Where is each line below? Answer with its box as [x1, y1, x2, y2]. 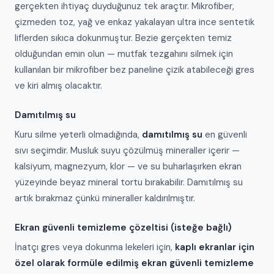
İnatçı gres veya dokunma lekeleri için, [15, 241, 175, 253]
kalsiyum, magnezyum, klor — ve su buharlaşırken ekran [15, 160, 242, 172]
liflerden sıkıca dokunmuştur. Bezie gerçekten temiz [15, 32, 232, 44]
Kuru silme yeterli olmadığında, [15, 128, 142, 141]
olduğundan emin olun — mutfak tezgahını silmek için [15, 48, 233, 60]
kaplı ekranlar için [175, 241, 254, 253]
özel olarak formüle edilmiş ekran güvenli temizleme [15, 257, 254, 269]
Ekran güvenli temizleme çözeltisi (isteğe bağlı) [15, 221, 232, 234]
